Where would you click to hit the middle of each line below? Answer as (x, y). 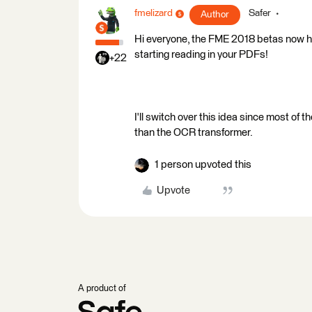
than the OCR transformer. (194, 133)
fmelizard (154, 13)
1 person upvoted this (203, 165)
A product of (102, 289)
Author (215, 15)
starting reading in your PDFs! (201, 55)
